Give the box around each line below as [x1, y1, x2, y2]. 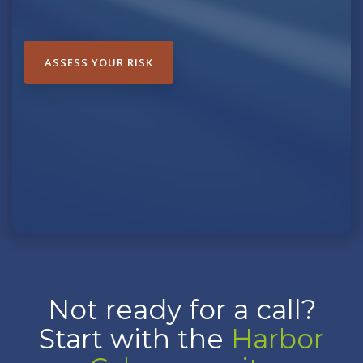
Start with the [39, 322, 231, 355]
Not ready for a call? [47, 293, 316, 326]
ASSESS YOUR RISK [45, 55, 153, 70]
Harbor [231, 322, 324, 355]
